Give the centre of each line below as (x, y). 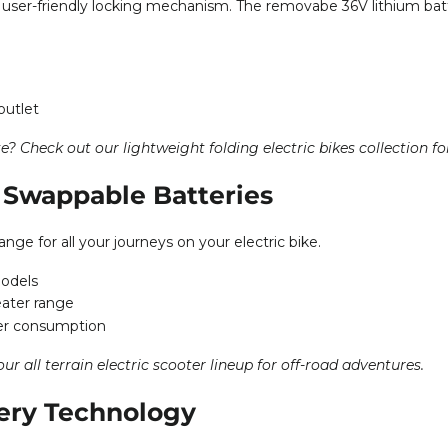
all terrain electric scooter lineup (138, 364)
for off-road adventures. (338, 364)
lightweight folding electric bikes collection (275, 147)
